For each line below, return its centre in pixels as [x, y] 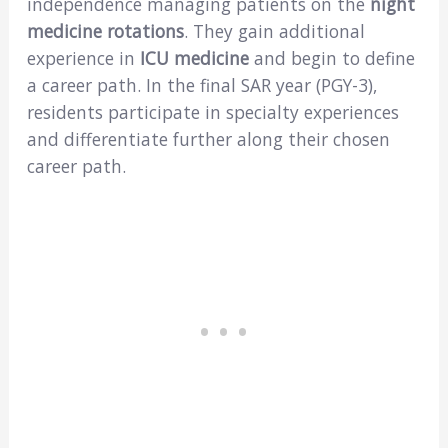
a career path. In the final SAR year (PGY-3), [201, 84]
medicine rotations [105, 30]
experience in [80, 57]
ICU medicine [194, 57]
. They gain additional [274, 30]
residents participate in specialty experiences [212, 111]
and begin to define [334, 57]
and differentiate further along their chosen [208, 138]
